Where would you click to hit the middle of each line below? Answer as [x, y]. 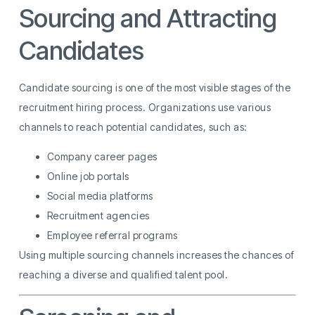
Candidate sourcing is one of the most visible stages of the [155, 87]
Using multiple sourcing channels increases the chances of [156, 255]
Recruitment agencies [98, 215]
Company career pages [102, 156]
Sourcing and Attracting [148, 18]
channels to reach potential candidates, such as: [133, 127]
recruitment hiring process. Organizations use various [145, 107]
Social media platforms [100, 195]
